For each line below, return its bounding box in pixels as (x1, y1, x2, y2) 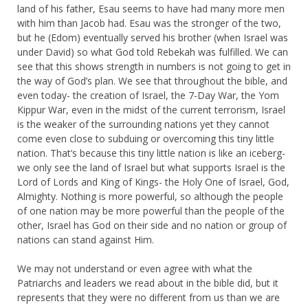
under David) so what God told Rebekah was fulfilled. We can (17, 45, 288, 59)
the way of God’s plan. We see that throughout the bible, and (17, 74, 287, 88)
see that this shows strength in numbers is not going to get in (17, 60, 291, 74)
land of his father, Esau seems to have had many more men (17, 2, 285, 16)
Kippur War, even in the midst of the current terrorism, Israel (17, 103, 285, 117)
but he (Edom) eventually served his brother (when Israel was (17, 31, 288, 45)
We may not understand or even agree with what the (17, 262, 252, 276)
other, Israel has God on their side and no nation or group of (17, 219, 287, 232)
